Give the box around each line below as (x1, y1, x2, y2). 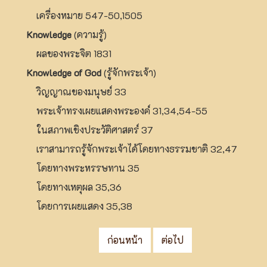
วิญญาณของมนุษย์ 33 (27, 85, 126, 98)
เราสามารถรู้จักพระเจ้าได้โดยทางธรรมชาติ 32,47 (27, 142, 237, 155)
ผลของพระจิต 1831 (27, 46, 111, 60)
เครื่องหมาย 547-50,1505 (27, 8, 142, 21)
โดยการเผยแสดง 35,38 (27, 199, 132, 212)
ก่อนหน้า (107, 233, 142, 246)
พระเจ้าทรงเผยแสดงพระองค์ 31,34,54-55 (27, 104, 207, 117)
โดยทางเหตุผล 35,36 (27, 180, 122, 193)
